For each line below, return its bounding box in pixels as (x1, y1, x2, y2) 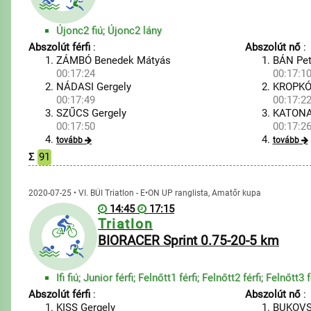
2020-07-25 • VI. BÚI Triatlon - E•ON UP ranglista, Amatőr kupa (28, 188, 262, 198)
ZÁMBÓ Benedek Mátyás (56, 54, 171, 67)
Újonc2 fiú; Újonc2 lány (56, 24, 162, 37)
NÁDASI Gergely (56, 81, 132, 93)
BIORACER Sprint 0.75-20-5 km (98, 233, 280, 249)
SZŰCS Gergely (56, 107, 127, 119)
